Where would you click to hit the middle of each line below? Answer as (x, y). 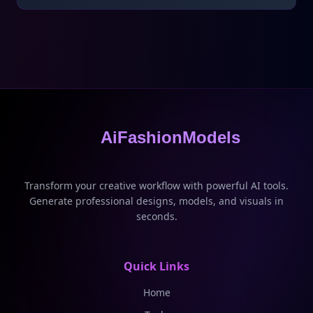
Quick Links (156, 266)
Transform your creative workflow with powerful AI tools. (156, 185)
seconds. (156, 216)
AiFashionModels (170, 137)
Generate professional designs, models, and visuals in (156, 201)
